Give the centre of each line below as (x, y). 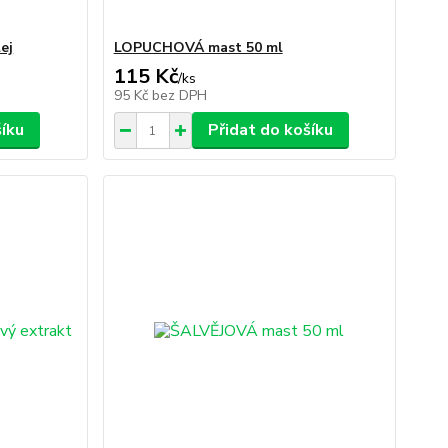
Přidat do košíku (270, 130)
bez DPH (179, 95)
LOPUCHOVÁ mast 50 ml (198, 47)
